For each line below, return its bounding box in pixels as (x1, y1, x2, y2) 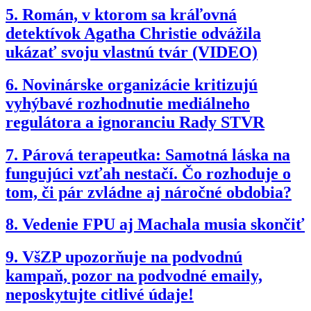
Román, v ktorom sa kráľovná (22, 5, 237, 24)
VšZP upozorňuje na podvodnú (22, 248, 242, 267)
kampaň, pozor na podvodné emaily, (6, 267, 262, 285)
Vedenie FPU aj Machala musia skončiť (22, 215, 305, 234)
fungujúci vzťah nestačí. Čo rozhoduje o (6, 164, 291, 183)
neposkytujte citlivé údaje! (6, 285, 194, 304)
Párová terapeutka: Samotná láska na (22, 145, 290, 164)
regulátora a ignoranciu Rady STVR (6, 112, 264, 131)
